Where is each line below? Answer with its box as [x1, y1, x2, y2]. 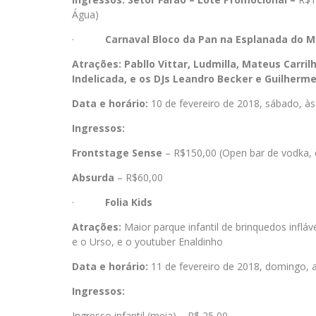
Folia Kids [105, 195, 152, 209]
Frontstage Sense [72, 146, 162, 159]
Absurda [72, 171, 114, 184]
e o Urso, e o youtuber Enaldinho [72, 235, 223, 248]
